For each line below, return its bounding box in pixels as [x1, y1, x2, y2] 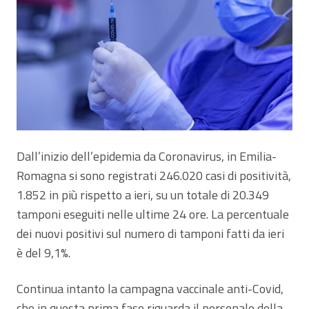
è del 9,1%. [17, 243, 70, 262]
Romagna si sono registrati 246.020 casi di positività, [17, 166, 291, 185]
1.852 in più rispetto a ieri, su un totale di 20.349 [17, 185, 269, 204]
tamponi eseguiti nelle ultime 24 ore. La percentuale [17, 204, 289, 223]
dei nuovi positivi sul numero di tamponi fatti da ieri [17, 223, 284, 243]
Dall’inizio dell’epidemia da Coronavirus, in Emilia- [17, 146, 277, 166]
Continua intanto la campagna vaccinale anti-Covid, [17, 279, 283, 298]
